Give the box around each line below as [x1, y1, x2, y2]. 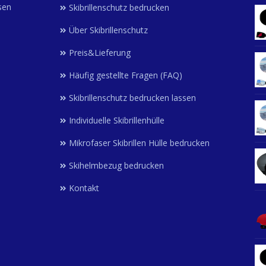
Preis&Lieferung [69, 46, 131, 58]
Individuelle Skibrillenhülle [69, 114, 164, 126]
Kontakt [69, 182, 99, 194]
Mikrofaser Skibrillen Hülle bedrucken [69, 137, 210, 148]
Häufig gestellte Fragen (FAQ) [69, 69, 182, 81]
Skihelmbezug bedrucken [69, 159, 164, 171]
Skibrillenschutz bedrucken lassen [69, 91, 196, 103]
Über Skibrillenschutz [69, 24, 148, 36]
